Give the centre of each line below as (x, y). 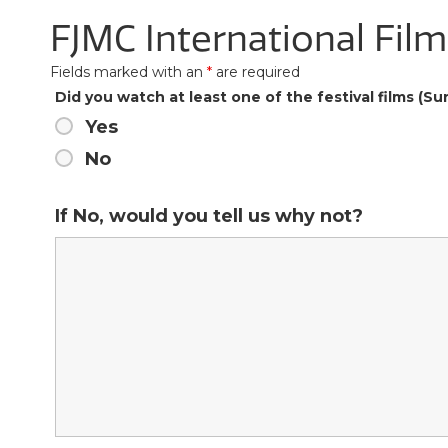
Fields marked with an (128, 71)
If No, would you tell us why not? (209, 215)
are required (256, 71)
